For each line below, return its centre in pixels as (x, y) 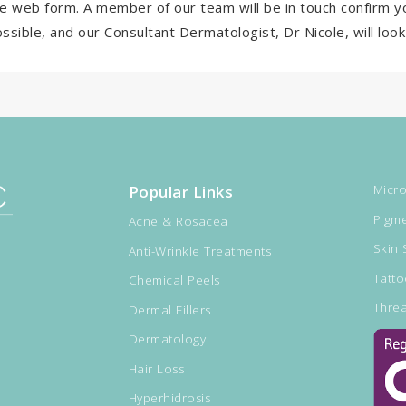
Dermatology (167, 339)
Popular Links (180, 192)
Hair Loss (156, 368)
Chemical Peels (174, 280)
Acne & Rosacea (178, 222)
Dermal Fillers (169, 309)
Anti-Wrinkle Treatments (199, 251)
